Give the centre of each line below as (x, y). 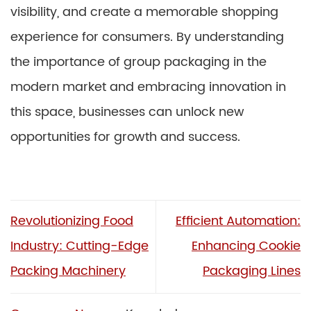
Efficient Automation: (238, 221)
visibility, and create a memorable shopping (144, 12)
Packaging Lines (252, 271)
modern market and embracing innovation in (148, 87)
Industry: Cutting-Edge (79, 246)
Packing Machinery (68, 271)
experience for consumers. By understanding (147, 37)
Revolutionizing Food (72, 221)
